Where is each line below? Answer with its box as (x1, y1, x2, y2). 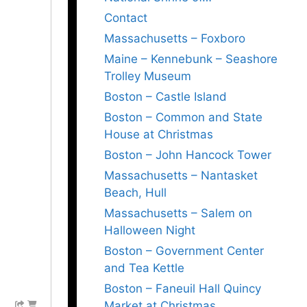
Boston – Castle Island (104, 90, 227, 103)
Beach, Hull (104, 186, 167, 199)
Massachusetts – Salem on (104, 206, 252, 220)
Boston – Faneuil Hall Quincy (104, 282, 261, 295)
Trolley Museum (104, 69, 191, 83)
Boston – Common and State (104, 110, 262, 124)
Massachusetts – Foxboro (104, 32, 245, 45)
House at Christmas (104, 127, 213, 141)
